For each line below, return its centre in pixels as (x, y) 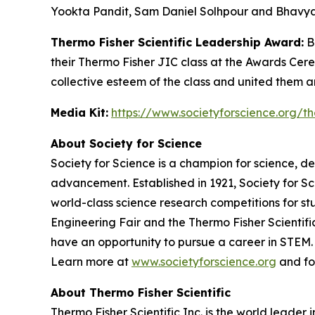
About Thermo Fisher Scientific (141, 293)
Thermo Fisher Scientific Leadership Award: (177, 43)
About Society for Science (126, 144)
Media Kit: (79, 113)
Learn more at (91, 262)
